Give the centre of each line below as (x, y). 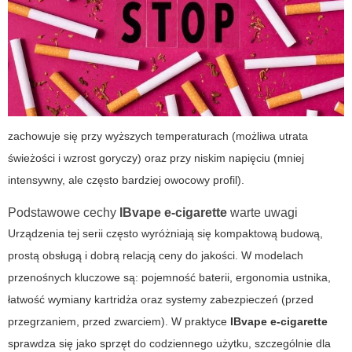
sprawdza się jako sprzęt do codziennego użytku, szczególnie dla (169, 344)
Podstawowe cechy (64, 213)
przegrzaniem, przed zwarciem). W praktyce (119, 322)
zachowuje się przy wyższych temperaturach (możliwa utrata (158, 136)
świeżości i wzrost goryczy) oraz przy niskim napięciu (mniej (156, 158)
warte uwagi (262, 213)
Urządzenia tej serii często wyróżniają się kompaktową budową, (165, 234)
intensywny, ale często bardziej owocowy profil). (126, 180)
